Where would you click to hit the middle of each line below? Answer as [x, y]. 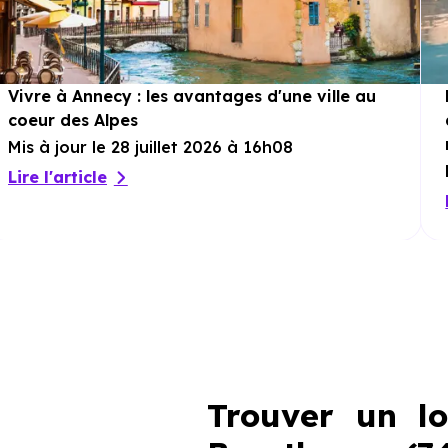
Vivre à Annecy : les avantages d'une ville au [192, 96]
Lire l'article [57, 177]
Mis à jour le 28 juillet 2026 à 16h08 [150, 147]
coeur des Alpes [73, 120]
